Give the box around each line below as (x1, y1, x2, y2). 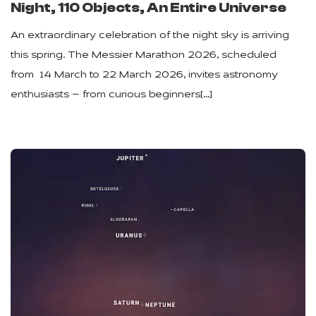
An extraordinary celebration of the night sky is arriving (11, 30, 289, 42)
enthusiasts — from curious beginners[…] (11, 90, 212, 101)
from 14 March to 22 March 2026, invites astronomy (11, 70, 278, 81)
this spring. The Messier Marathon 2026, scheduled (11, 50, 276, 61)
